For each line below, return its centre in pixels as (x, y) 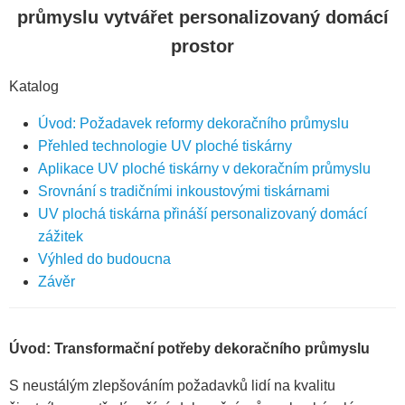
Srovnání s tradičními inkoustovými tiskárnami (184, 191)
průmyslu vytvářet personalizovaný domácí (202, 17)
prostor (202, 46)
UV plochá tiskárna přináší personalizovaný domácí (202, 214)
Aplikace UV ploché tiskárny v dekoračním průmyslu (204, 169)
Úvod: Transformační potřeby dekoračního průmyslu (189, 348)
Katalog (34, 86)
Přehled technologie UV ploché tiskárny (165, 146)
